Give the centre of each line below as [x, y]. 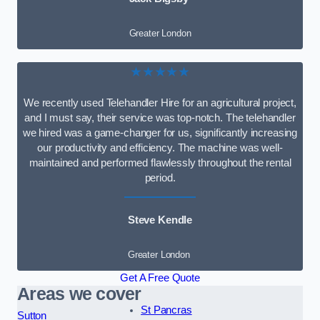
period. [160, 178]
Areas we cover [79, 294]
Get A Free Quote [160, 277]
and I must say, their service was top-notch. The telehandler [160, 118]
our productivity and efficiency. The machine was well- [160, 148]
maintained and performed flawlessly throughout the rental [160, 163]
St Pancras [166, 310]
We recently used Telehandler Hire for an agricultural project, [160, 103]
